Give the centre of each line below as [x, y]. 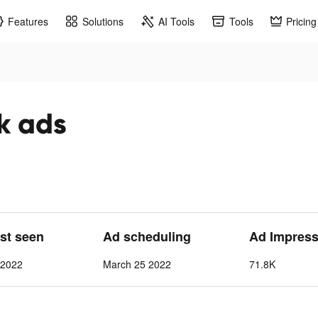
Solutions [103, 21]
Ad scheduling [147, 236]
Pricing [301, 21]
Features [28, 21]
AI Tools [176, 21]
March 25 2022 [137, 264]
